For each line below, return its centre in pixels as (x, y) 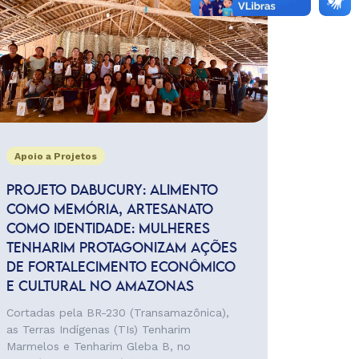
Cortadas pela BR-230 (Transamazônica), (117, 313)
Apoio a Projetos (55, 156)
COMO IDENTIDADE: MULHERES (108, 229)
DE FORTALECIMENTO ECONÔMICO (121, 268)
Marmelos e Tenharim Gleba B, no (98, 346)
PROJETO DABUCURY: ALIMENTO (112, 191)
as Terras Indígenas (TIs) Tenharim (98, 329)
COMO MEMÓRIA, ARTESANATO (109, 210)
